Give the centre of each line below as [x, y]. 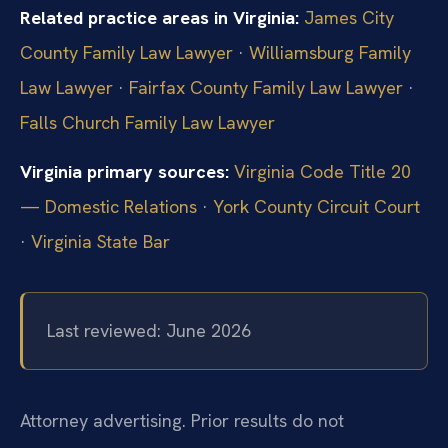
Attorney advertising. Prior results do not [182, 420]
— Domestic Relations [108, 207]
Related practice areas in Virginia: [159, 17]
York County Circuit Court [316, 207]
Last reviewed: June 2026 [149, 331]
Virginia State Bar [100, 242]
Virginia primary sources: [124, 172]
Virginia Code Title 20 [322, 172]
